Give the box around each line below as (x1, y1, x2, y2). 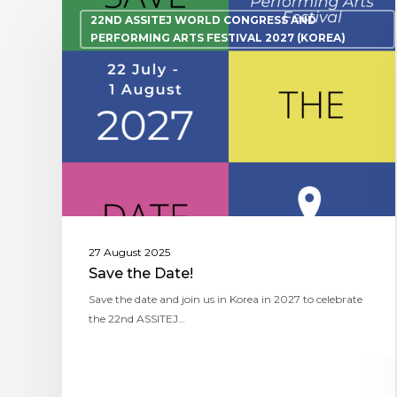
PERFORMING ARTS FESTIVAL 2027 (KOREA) (90, 31, 346, 45)
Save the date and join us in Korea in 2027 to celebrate (89, 292, 362, 306)
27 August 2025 (89, 245, 170, 259)
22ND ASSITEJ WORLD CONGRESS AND (90, 13, 316, 27)
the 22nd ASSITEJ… (89, 311, 185, 325)
